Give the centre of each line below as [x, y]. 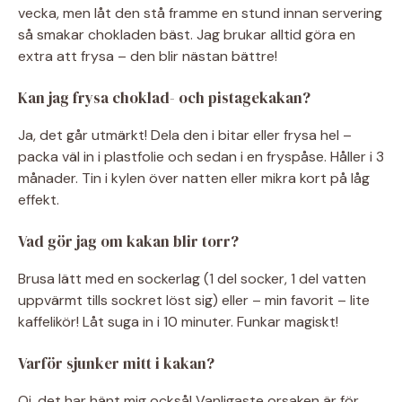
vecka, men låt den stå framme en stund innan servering [200, 13]
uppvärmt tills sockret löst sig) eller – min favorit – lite [194, 300]
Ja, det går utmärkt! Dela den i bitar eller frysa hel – [185, 135]
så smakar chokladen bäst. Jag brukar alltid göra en [187, 34]
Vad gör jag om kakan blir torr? [128, 241]
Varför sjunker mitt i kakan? [116, 363]
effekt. [39, 199]
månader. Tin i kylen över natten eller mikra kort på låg [194, 178]
